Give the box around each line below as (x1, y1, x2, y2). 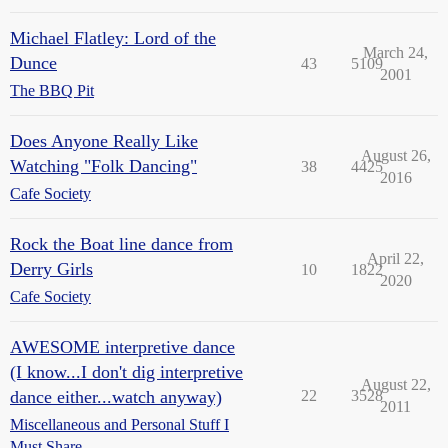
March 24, (363, 44, 428, 61)
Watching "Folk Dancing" (10, 156, 197, 176)
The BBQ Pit (10, 82, 94, 99)
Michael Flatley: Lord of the (10, 28, 216, 48)
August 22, (360, 376, 431, 393)
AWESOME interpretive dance (10, 337, 235, 357)
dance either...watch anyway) (10, 387, 222, 407)
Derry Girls (10, 259, 93, 279)
